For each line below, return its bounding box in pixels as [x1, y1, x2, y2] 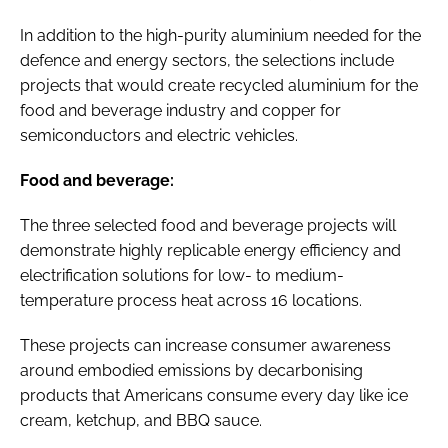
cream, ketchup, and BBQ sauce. [20, 410, 270, 430]
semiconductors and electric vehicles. [20, 125, 306, 145]
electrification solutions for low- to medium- [20, 265, 344, 285]
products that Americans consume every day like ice [20, 385, 408, 405]
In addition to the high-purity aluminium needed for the [20, 25, 421, 45]
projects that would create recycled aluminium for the [20, 75, 418, 95]
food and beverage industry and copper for [20, 100, 341, 120]
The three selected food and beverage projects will [20, 215, 396, 235]
